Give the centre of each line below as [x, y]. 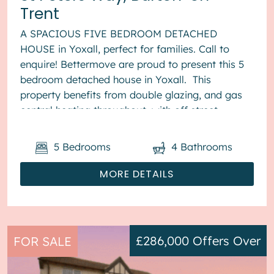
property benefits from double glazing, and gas [131, 94]
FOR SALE [43, 242]
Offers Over [227, 240]
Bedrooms [86, 146]
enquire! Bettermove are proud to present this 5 [132, 64]
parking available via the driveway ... [107, 125]
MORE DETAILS [137, 174]
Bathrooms [207, 146]
